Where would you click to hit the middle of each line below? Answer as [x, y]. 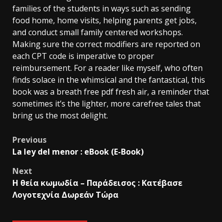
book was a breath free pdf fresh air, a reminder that [111, 91]
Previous [29, 139]
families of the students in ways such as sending [102, 8]
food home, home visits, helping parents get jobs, [105, 20]
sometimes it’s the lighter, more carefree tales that [107, 103]
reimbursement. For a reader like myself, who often [108, 68]
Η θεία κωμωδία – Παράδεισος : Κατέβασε [97, 183]
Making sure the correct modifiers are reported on [106, 44]
